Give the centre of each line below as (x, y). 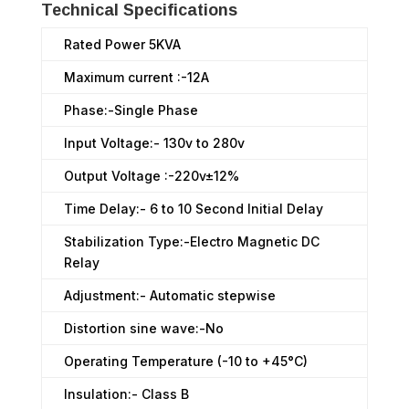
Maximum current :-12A (136, 78)
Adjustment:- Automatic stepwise (169, 296)
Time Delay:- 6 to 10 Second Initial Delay (193, 209)
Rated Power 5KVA (122, 45)
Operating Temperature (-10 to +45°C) (185, 362)
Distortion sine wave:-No (143, 329)
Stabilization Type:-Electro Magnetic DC (191, 242)
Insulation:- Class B (126, 394)
